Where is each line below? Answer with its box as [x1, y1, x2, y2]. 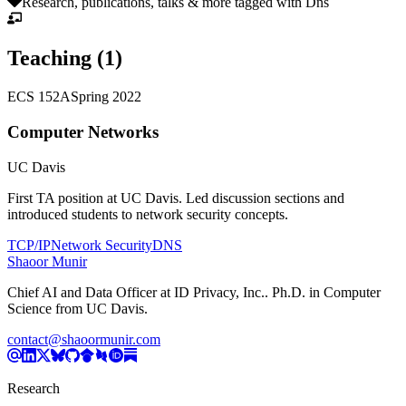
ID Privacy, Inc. [174, 284, 265, 300]
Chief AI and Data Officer [7, 284, 157, 300]
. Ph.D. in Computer [265, 284, 381, 300]
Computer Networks [7, 122, 159, 142]
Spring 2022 [71, 89, 141, 105]
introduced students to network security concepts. [7, 206, 288, 222]
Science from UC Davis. [7, 300, 148, 316]
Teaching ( [7, 46, 104, 71]
